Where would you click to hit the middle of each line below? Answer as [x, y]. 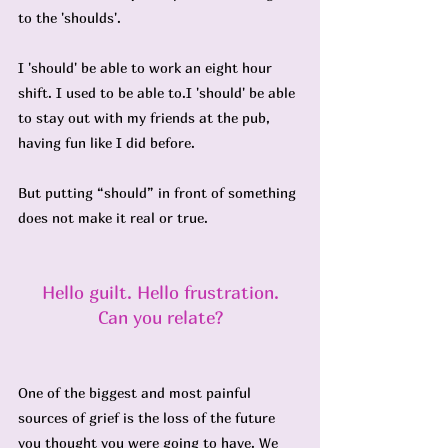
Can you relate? [160, 317]
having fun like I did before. [106, 142]
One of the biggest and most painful [136, 392]
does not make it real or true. [113, 217]
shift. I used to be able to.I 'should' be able [158, 92]
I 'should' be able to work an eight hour [147, 67]
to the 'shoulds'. [69, 17]
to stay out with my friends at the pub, [146, 117]
